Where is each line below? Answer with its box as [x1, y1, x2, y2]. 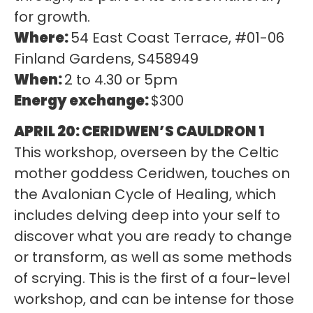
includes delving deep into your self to [14, 205, 280, 226]
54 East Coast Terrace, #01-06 [71, 27, 284, 48]
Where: [14, 27, 71, 48]
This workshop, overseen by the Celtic [14, 143, 279, 163]
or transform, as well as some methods [14, 247, 292, 268]
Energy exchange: [14, 90, 151, 110]
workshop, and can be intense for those [14, 289, 294, 310]
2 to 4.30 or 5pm [64, 69, 177, 89]
